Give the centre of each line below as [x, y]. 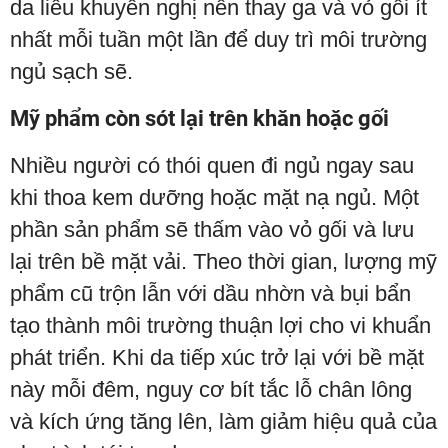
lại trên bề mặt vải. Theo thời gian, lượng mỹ [223, 262]
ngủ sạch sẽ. [71, 72]
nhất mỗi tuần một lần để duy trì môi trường [218, 40]
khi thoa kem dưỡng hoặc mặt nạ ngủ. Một [214, 198]
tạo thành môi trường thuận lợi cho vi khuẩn [220, 326]
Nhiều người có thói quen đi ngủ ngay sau [212, 166]
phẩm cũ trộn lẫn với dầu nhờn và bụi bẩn [210, 294]
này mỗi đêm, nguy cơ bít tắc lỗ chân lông [211, 390]
